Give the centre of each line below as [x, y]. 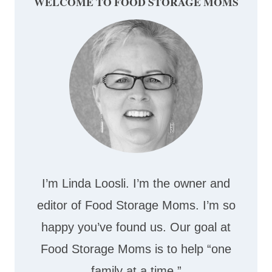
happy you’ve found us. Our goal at [136, 227]
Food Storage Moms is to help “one [136, 249]
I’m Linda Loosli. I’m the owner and [136, 184]
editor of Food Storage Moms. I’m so [136, 206]
